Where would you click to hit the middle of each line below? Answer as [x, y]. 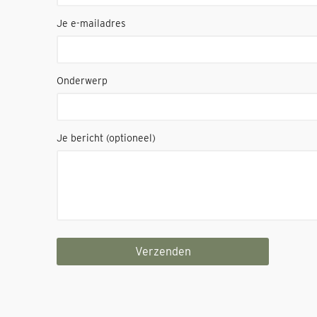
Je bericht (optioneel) [106, 138]
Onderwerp [82, 81]
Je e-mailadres [91, 23]
